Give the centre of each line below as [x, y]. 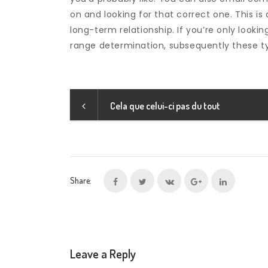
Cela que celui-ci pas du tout [165, 106]
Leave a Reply [103, 254]
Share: [81, 180]
